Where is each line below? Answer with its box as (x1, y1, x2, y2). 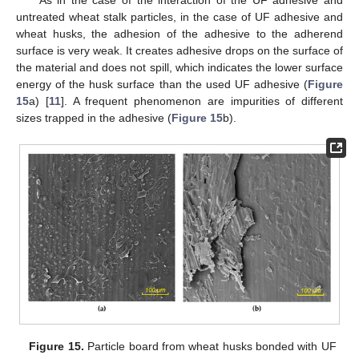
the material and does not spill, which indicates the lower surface (16, 61, 343, 75)
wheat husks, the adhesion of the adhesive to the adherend (16, 27, 343, 41)
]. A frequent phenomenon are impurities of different (60, 95, 343, 108)
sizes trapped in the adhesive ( (16, 111, 171, 125)
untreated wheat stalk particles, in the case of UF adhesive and (16, 10, 343, 24)
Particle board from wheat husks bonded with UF (83, 339, 337, 353)
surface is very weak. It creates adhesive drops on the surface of (16, 44, 343, 58)
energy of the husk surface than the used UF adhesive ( (16, 78, 308, 91)
